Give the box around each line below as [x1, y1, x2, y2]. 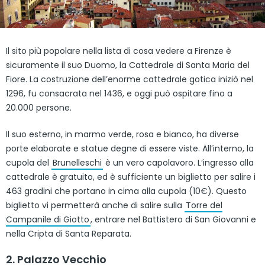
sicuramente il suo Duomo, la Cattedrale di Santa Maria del [6, 59, 250, 71]
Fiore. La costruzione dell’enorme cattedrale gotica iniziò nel [6, 73, 253, 85]
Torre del [186, 199, 222, 211]
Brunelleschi [53, 156, 102, 169]
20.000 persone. [6, 101, 72, 114]
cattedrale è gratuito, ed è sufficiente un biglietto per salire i [6, 170, 256, 183]
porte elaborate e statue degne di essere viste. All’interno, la [6, 142, 254, 154]
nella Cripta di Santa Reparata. [6, 227, 131, 240]
